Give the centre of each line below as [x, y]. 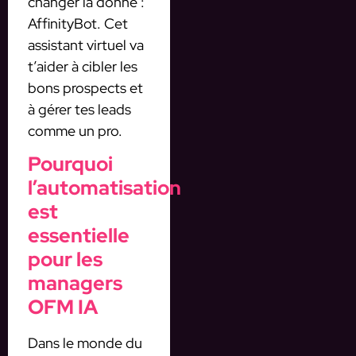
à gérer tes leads [79, 109]
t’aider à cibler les [83, 66]
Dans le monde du [85, 343]
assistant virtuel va [86, 45]
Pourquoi [70, 164]
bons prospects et [85, 88]
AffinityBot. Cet [78, 23]
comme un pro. [75, 131]
